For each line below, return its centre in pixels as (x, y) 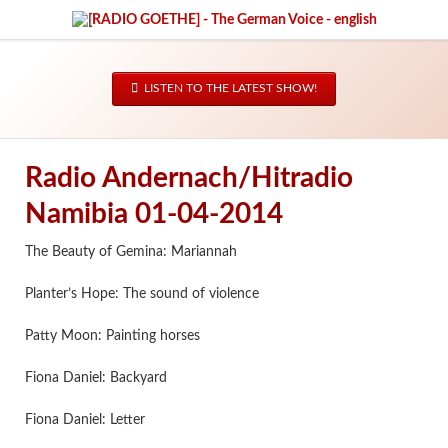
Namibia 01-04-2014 (153, 213)
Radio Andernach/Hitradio (188, 177)
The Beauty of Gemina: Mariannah (130, 252)
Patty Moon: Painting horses (112, 336)
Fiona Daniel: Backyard (95, 378)
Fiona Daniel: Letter (84, 420)
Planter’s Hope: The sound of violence (141, 294)
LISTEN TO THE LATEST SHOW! (229, 88)
